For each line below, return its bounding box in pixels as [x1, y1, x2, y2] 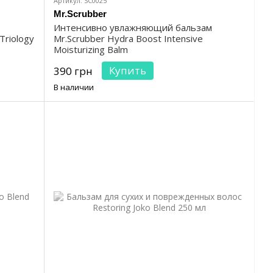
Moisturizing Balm [54, 43, 128, 56]
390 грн [54, 64, 93, 79]
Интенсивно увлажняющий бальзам [54, 21, 212, 34]
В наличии [54, 82, 94, 93]
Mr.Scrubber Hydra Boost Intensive [54, 32, 203, 45]
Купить [109, 63, 146, 78]
